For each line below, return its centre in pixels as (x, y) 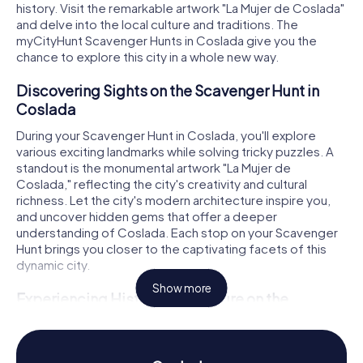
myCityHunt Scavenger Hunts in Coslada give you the (167, 41)
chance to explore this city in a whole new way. (147, 57)
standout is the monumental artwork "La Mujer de (154, 167)
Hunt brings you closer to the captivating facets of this (171, 248)
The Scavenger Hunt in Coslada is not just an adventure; (173, 343)
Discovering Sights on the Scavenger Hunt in (168, 91)
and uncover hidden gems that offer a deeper (147, 216)
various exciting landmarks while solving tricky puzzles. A (175, 151)
